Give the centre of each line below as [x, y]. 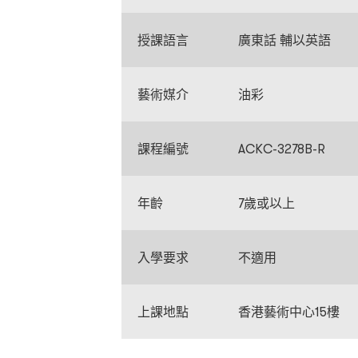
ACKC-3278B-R [282, 149]
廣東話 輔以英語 [284, 40]
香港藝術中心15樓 [289, 312]
